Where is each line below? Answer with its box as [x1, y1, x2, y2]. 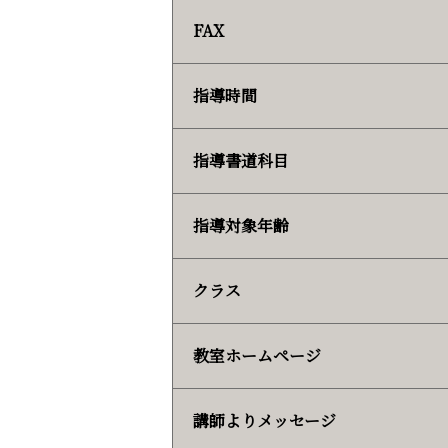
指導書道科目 [193, 149, 289, 172]
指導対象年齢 [193, 214, 289, 237]
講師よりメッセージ [193, 409, 336, 432]
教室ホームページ [193, 344, 321, 367]
